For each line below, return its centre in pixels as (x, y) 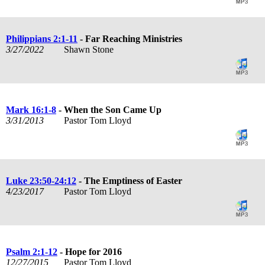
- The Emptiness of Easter (129, 180)
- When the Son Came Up (109, 109)
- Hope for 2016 (90, 251)
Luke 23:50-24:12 (41, 180)
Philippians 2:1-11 (42, 38)
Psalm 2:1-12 (32, 251)
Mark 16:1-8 (31, 109)
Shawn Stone (90, 49)
